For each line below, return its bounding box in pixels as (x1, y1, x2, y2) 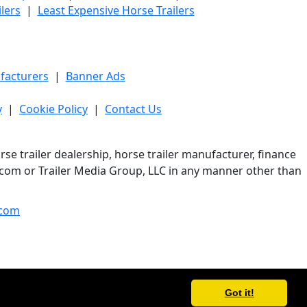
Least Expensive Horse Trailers (37, 3, 195, 18)
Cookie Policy (19, 101, 88, 116)
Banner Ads (65, 69, 125, 84)
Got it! (224, 287, 254, 299)
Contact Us (105, 101, 162, 116)
